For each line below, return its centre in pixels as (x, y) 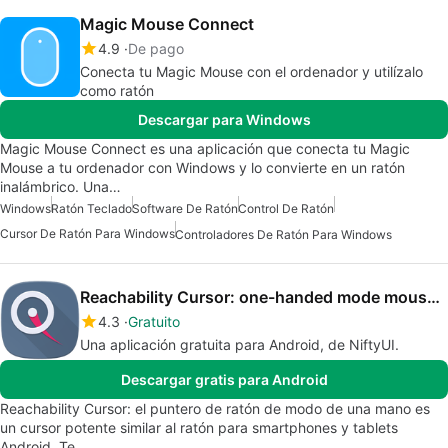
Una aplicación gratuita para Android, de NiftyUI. (239, 345)
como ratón (117, 90)
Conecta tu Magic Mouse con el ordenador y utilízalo (251, 71)
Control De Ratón (286, 208)
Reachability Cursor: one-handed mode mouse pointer (433, 297)
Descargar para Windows (224, 119)
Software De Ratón (185, 208)
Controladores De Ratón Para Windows (283, 235)
